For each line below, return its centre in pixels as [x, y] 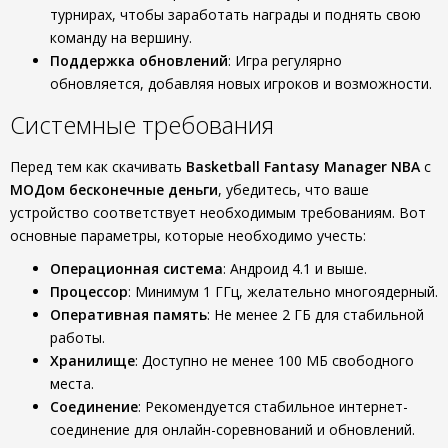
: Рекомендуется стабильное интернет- [273, 406]
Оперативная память [128, 314]
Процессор [89, 291]
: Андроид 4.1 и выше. [295, 268]
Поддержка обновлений [139, 60]
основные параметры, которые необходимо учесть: [188, 235]
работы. [77, 337]
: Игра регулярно [285, 60]
